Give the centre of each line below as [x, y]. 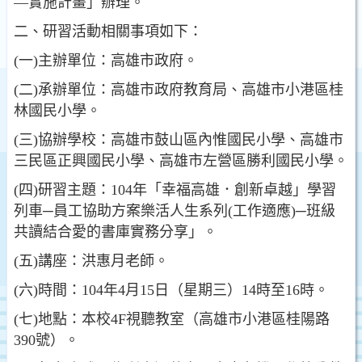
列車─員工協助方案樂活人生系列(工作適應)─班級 [175, 211]
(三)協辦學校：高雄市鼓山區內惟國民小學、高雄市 [179, 140]
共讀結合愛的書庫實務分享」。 [116, 232]
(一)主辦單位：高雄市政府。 [106, 61]
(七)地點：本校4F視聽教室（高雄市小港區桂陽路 [172, 319]
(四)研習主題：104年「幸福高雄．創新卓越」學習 [175, 190]
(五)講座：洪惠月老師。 [91, 261]
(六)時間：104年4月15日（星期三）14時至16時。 [171, 290]
